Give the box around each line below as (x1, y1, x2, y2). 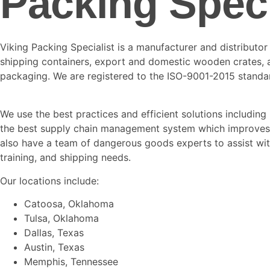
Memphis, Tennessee (24, 256, 118, 268)
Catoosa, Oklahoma (24, 198, 114, 210)
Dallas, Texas (24, 227, 84, 239)
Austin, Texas (24, 241, 84, 253)
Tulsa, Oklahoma (24, 212, 99, 224)
